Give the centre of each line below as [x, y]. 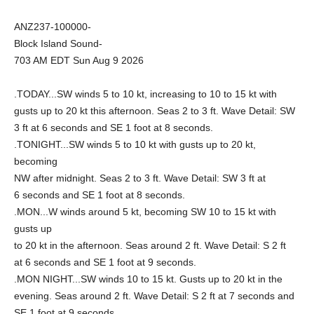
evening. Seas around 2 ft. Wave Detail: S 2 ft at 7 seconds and [154, 296]
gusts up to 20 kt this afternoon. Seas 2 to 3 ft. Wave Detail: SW [155, 111]
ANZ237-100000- [53, 27]
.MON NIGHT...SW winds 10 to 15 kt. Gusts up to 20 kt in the [148, 279]
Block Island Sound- [58, 43]
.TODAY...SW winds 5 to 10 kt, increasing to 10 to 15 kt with [145, 94]
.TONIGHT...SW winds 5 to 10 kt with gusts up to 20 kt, [135, 144]
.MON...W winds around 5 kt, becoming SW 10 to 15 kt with [145, 212]
